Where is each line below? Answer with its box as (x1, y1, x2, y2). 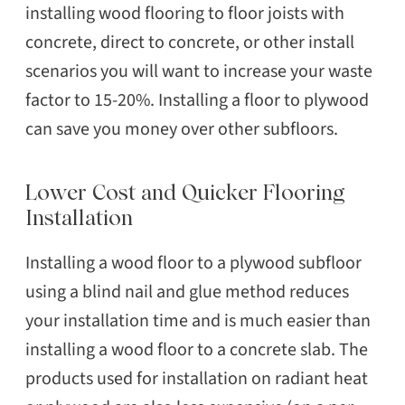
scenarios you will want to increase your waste (25, 59, 372, 85)
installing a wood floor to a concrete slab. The (25, 337, 368, 363)
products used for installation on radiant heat (25, 366, 368, 392)
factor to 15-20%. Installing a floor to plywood (25, 88, 369, 114)
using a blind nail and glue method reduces (25, 279, 349, 306)
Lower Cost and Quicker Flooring (25, 179, 344, 206)
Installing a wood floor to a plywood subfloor (25, 250, 362, 277)
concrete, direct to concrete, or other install (25, 30, 354, 56)
